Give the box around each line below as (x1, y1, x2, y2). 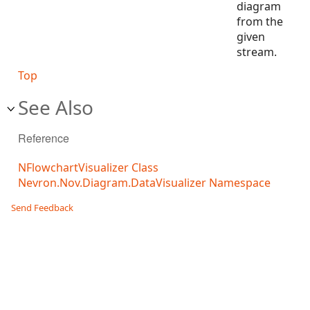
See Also (18, 94, 93, 120)
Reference (18, 130, 69, 146)
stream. (237, 44, 282, 60)
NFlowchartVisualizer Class (18, 160, 158, 176)
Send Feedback (11, 201, 73, 215)
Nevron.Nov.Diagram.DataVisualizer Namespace (18, 175, 271, 191)
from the (237, 14, 283, 29)
